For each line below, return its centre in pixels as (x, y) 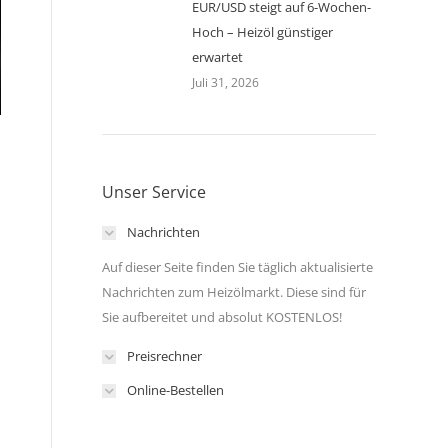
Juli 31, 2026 (225, 82)
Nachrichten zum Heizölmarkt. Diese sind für (234, 292)
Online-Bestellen (175, 390)
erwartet (217, 57)
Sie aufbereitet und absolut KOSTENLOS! (222, 317)
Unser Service (154, 192)
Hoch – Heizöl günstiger (262, 32)
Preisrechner (164, 356)
